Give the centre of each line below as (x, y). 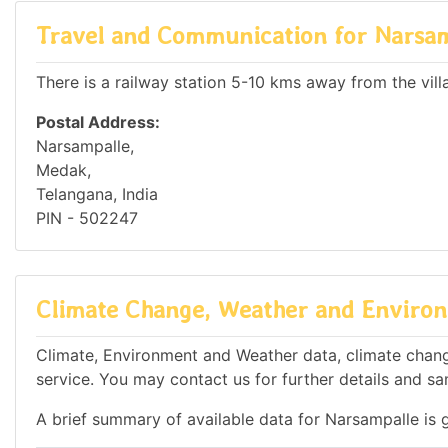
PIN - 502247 (87, 217)
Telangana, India (97, 193)
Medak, (63, 169)
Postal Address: (98, 121)
